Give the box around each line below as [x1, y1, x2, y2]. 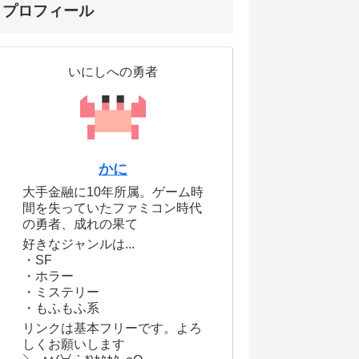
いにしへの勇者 [68, 65, 158, 79]
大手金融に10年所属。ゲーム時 [22, 185, 204, 200]
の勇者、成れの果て [22, 217, 138, 232]
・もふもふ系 [22, 301, 99, 315]
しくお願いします [22, 337, 125, 351]
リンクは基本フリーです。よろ [22, 321, 202, 335]
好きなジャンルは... [22, 237, 135, 251]
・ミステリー [22, 285, 99, 299]
